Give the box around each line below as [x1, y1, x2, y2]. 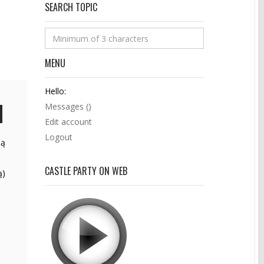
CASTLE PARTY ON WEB [45, 164, 127, 178]
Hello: [45, 85, 66, 97]
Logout [45, 131, 72, 143]
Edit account [45, 116, 92, 127]
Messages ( [45, 101, 88, 112]
